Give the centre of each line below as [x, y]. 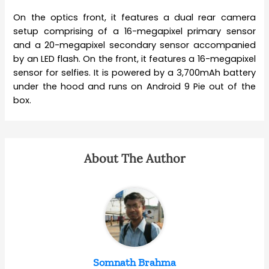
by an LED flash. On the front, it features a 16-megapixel [134, 59]
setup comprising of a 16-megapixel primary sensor [134, 31]
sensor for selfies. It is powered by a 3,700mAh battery [134, 72]
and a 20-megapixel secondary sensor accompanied [134, 45]
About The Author [134, 158]
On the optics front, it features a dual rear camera [134, 17]
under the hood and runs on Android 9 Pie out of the [134, 86]
